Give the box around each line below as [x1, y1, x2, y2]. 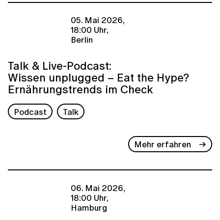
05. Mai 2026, [71, 14, 125, 27]
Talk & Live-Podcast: [8, 57, 111, 74]
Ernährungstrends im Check [8, 81, 153, 97]
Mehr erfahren [134, 137, 192, 150]
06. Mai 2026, [71, 181, 125, 194]
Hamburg [71, 201, 107, 214]
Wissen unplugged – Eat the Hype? [8, 69, 189, 85]
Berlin [71, 33, 93, 46]
